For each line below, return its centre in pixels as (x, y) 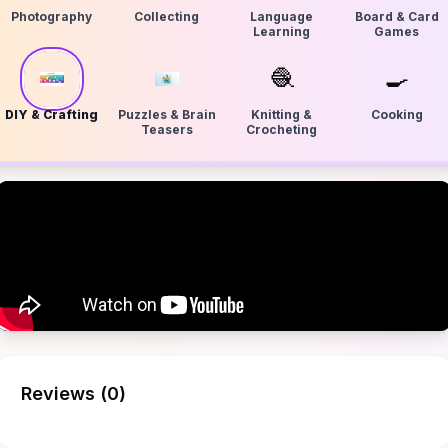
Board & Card (396, 16)
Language (281, 16)
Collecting (166, 16)
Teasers (166, 129)
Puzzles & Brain (166, 114)
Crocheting (281, 129)
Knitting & (281, 114)
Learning (281, 31)
